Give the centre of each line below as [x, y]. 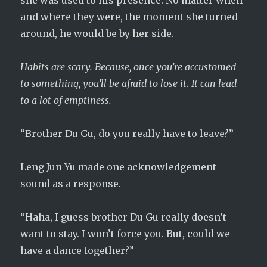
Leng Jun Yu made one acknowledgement [119, 167]
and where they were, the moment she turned [129, 17]
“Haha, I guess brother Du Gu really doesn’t [124, 217]
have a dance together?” [77, 250]
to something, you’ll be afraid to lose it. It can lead [129, 83]
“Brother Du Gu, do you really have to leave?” [127, 133]
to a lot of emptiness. [67, 100]
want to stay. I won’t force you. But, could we [125, 234]
